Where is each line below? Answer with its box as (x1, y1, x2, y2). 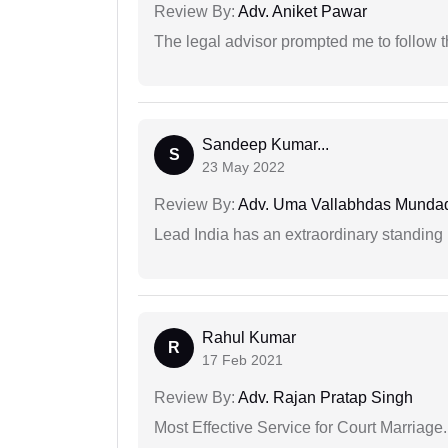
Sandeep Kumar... (202, 136, 329, 154)
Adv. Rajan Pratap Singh (235, 389, 413, 407)
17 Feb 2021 (202, 352, 283, 369)
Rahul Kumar (202, 329, 296, 347)
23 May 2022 (202, 159, 285, 176)
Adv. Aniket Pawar (235, 3, 367, 21)
